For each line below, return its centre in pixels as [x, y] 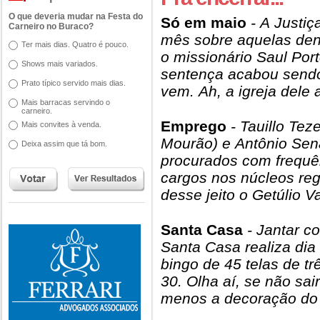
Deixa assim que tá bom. [64, 144]
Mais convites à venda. [61, 124]
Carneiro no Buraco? [51, 26]
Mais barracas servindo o [66, 102]
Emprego [194, 126]
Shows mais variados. [60, 64]
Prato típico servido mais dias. [74, 83]
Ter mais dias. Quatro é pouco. [75, 44]
